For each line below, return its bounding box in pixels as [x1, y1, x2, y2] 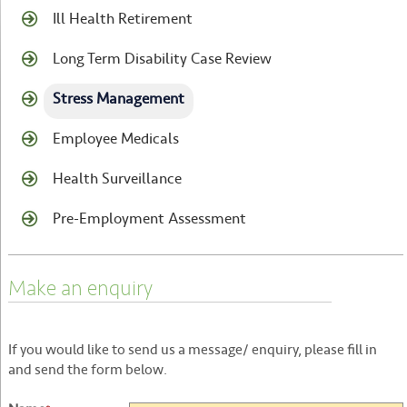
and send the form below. [7, 360, 167, 385]
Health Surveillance [52, 168, 182, 195]
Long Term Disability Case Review [52, 48, 272, 75]
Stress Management [52, 88, 184, 115]
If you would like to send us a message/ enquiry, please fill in [7, 340, 377, 365]
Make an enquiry [7, 275, 153, 303]
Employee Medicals [52, 128, 179, 155]
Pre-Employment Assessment [52, 208, 246, 235]
